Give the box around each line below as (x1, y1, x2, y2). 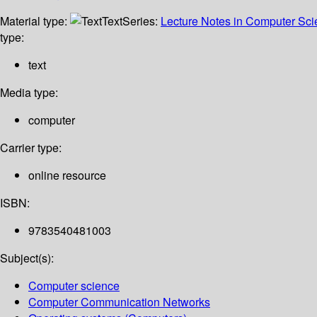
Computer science (28, 277, 120, 294)
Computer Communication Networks (28, 294, 210, 311)
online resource (28, 167, 106, 184)
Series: (122, 13, 161, 30)
